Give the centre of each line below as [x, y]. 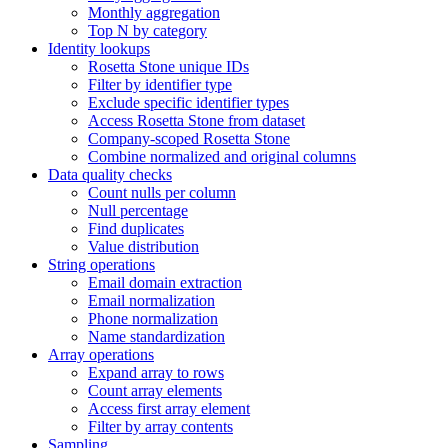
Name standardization [156, 337]
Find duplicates [136, 229]
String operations [101, 265]
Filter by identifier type [160, 85]
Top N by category [147, 31]
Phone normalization [153, 319]
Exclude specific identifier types [188, 103]
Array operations [101, 355]
